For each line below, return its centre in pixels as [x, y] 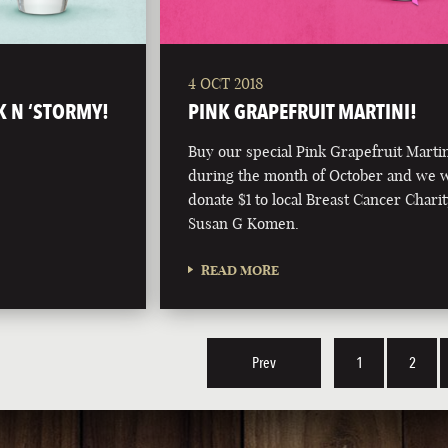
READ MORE [240, 270]
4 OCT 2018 [226, 84]
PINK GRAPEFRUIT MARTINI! [303, 112]
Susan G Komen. [244, 224]
